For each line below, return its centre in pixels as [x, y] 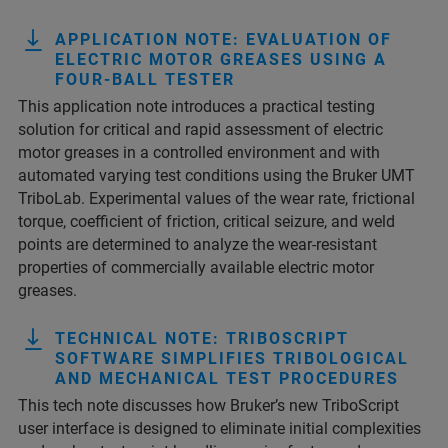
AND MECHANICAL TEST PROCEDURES [227, 378]
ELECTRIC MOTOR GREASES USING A [221, 59]
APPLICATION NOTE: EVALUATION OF [223, 39]
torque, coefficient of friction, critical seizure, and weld [206, 221]
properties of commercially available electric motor [196, 267]
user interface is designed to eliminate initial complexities [219, 428]
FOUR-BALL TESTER [145, 79]
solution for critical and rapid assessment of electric [200, 129]
